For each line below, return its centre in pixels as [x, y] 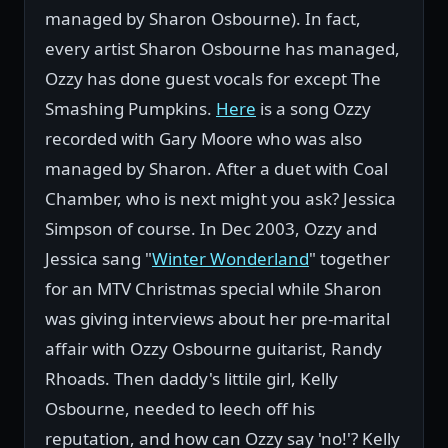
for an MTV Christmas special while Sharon [213, 289]
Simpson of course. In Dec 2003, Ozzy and [211, 229]
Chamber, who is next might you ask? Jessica [220, 199]
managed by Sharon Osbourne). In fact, [203, 19]
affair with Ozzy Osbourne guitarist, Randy [213, 349]
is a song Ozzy [313, 109]
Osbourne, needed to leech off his [180, 409]
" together [349, 259]
